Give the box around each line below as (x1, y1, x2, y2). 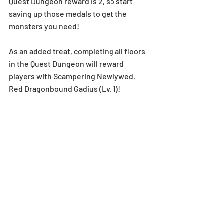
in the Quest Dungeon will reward (9, 58, 125, 68)
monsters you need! (9, 21, 79, 31)
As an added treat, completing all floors (9, 46, 147, 56)
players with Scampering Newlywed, (9, 71, 137, 81)
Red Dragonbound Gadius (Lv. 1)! (9, 83, 120, 93)
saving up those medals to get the (9, 8, 128, 18)
